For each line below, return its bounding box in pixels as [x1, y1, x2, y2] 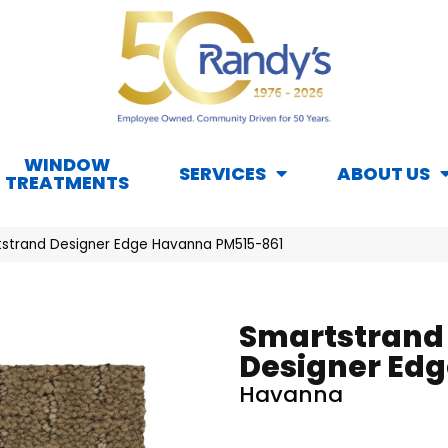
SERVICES [179, 161, 266, 187]
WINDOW [24, 152, 110, 178]
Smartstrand [239, 316, 444, 359]
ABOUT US [337, 161, 430, 187]
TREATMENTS [5, 170, 129, 196]
